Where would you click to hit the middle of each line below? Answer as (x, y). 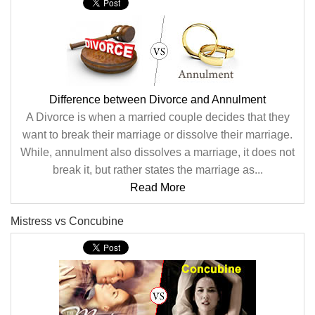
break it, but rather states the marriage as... (157, 170)
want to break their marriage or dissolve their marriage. (157, 135)
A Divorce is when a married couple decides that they (157, 117)
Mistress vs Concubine (67, 221)
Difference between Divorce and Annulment (157, 99)
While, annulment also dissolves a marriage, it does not (157, 152)
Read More (157, 187)
